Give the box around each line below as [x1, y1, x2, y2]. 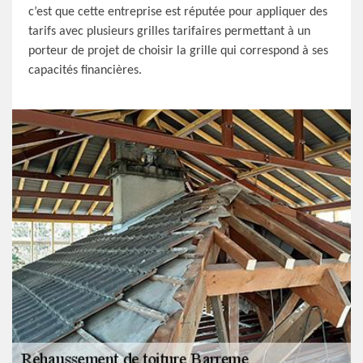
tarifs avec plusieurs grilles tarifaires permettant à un [28, 25, 310, 38]
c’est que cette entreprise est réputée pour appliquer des [28, 6, 327, 19]
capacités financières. [28, 64, 142, 77]
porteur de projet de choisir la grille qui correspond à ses [28, 45, 328, 58]
